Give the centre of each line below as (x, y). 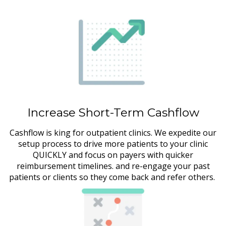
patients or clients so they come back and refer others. (113, 177)
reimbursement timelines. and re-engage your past (113, 166)
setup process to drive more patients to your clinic (113, 144)
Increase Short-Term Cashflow (113, 112)
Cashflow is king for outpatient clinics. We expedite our (113, 132)
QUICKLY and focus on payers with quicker (113, 155)
